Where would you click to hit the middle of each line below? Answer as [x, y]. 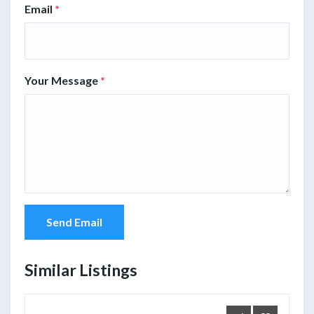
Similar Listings [81, 270]
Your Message [62, 81]
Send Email [74, 222]
